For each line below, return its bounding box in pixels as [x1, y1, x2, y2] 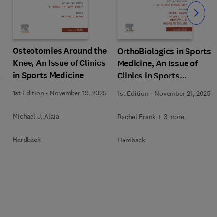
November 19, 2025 [50, 89, 107, 97]
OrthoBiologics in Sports [117, 45, 211, 57]
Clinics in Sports [117, 69, 180, 81]
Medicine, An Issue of [117, 57, 198, 69]
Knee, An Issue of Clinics [13, 57, 106, 69]
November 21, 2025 [155, 89, 211, 98]
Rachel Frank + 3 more [117, 112, 185, 121]
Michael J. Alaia [13, 112, 59, 121]
